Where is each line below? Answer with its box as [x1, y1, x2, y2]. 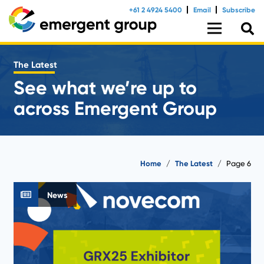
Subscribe [222, 6, 255, 14]
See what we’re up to [13, 77, 197, 100]
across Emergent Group [13, 97, 217, 120]
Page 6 [226, 159, 251, 168]
